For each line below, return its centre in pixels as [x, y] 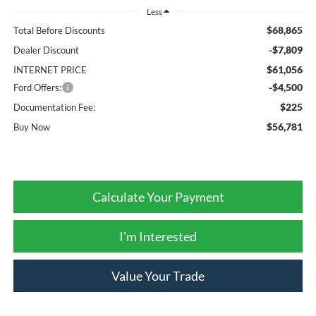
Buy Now [31, 127]
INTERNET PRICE [50, 69]
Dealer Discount [46, 50]
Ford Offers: [37, 87]
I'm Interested [158, 236]
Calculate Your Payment [158, 196]
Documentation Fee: [54, 107]
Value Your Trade [158, 275]
